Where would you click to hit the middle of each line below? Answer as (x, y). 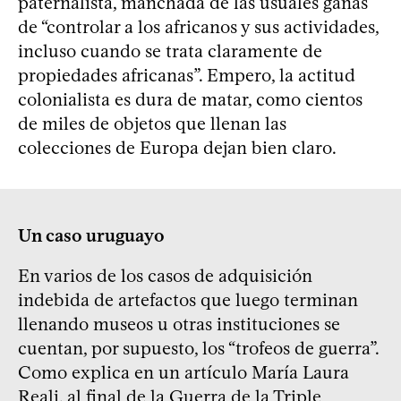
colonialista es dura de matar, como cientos (190, 99)
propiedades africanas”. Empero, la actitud (187, 75)
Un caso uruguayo (91, 235)
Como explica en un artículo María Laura (183, 372)
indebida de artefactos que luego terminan (188, 299)
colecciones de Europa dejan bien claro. (177, 147)
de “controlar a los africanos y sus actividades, (198, 26)
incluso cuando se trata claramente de (170, 51)
